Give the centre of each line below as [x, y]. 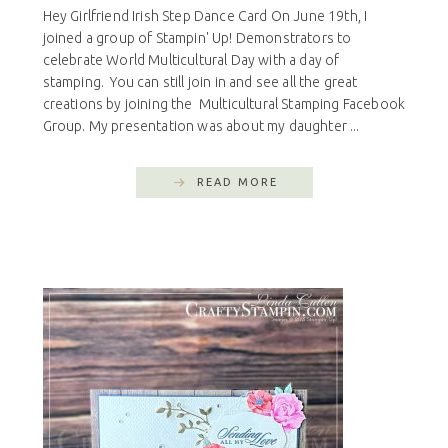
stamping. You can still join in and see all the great [200, 81]
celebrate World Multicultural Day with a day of [191, 59]
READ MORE [237, 181]
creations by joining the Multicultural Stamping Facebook [224, 103]
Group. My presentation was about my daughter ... [201, 125]
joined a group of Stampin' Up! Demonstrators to [197, 37]
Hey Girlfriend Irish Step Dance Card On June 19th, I [205, 15]
